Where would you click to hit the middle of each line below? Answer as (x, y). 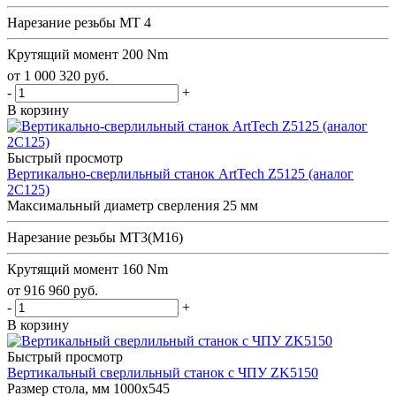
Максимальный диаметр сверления (113, 205)
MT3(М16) (151, 237)
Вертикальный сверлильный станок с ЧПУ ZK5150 (163, 372)
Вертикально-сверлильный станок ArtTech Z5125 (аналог (180, 173)
